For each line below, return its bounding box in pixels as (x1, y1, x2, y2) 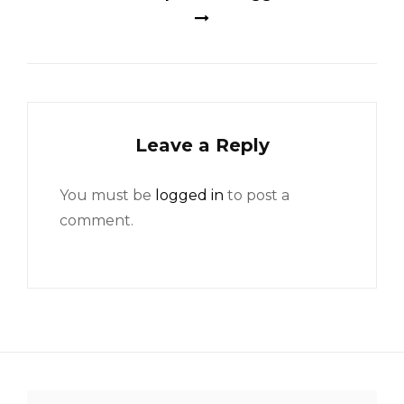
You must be (60, 187, 155, 204)
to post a (224, 187, 289, 204)
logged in (155, 187, 224, 204)
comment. (60, 212, 133, 229)
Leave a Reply (134, 133, 270, 156)
